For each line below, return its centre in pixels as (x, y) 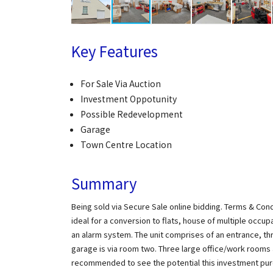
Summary (104, 183)
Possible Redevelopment (132, 114)
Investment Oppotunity (129, 99)
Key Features (115, 51)
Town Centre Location (126, 144)
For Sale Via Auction (121, 83)
